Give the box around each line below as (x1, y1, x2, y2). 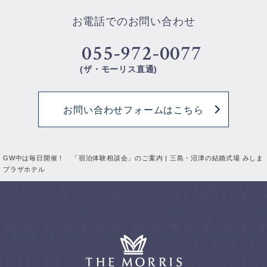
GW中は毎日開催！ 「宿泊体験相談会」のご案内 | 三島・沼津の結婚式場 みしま (3, 154, 263, 162)
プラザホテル (3, 165, 45, 173)
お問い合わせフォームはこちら (63, 103, 204, 116)
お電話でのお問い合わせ (72, 15, 195, 27)
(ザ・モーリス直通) (80, 64, 158, 74)
